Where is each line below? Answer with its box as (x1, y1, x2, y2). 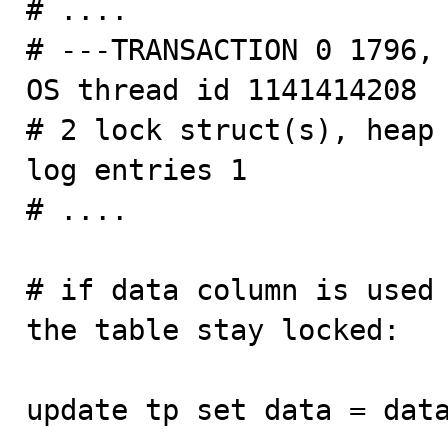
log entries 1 (26, 153, 247, 187)
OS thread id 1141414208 (26, 73, 417, 107)
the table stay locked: (26, 313, 400, 347)
